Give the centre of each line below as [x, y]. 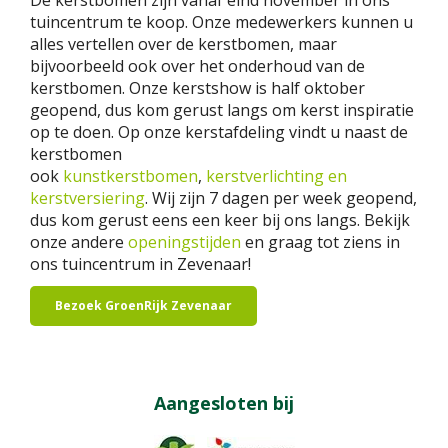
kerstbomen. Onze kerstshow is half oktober [197, 88]
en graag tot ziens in [320, 242]
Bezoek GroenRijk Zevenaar [143, 306]
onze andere [79, 242]
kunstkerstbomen [130, 176]
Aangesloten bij [224, 403]
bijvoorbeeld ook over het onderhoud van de [197, 66]
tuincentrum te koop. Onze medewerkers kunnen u [221, 22]
